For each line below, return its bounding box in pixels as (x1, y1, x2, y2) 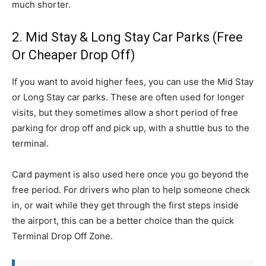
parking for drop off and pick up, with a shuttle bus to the (12, 122, 249, 134)
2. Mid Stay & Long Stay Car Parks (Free (12, 30, 243, 45)
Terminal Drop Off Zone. (12, 230, 113, 242)
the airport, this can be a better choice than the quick (12, 215, 234, 226)
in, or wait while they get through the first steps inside (12, 199, 239, 211)
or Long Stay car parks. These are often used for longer (12, 91, 245, 103)
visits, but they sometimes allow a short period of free (12, 107, 238, 118)
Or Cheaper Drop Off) (12, 47, 135, 62)
